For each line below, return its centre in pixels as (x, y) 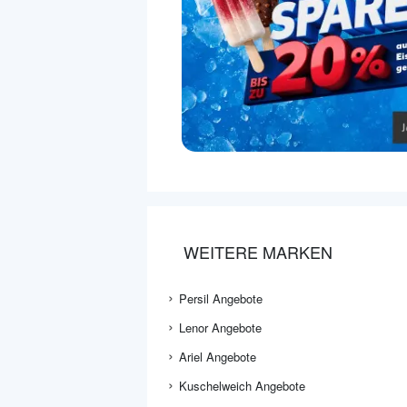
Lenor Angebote (220, 328)
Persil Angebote (221, 299)
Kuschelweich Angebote (242, 386)
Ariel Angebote (218, 357)
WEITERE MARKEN (258, 252)
